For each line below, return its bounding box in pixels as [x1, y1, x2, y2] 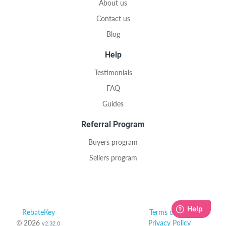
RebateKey [22, 208, 55, 216]
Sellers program [89, 153, 137, 162]
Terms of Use [149, 208, 190, 216]
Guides [102, 99, 124, 108]
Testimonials [94, 68, 132, 77]
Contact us [96, 14, 130, 23]
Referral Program [81, 120, 145, 129]
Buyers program [88, 138, 138, 146]
